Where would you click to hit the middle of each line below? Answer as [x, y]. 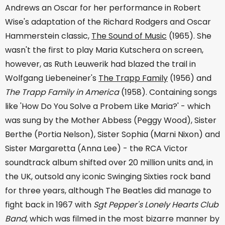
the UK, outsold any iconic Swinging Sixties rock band [108, 177]
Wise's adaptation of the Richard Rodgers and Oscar [108, 22]
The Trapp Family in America [62, 92]
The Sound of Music [129, 36]
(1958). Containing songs [168, 92]
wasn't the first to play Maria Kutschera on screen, [104, 50]
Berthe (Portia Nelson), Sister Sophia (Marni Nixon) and [113, 135]
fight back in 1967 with [49, 205]
